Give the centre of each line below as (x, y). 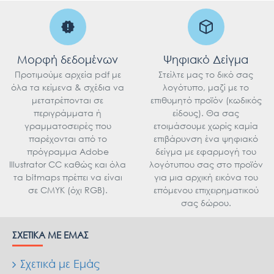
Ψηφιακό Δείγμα (206, 59)
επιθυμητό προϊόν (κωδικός (206, 100)
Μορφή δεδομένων (68, 59)
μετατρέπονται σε (68, 100)
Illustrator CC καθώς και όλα (68, 164)
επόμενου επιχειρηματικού (206, 190)
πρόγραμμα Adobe (68, 151)
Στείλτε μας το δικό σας (206, 74)
